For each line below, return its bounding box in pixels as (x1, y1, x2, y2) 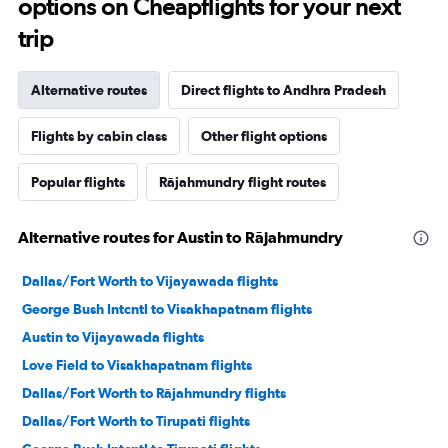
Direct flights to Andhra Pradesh (181, 82, 386, 98)
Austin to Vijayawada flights (22, 329, 204, 345)
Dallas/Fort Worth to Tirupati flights (22, 413, 250, 429)
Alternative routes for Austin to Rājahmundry (18, 228, 343, 246)
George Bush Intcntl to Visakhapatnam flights (22, 301, 312, 317)
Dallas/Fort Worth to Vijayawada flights (22, 273, 278, 289)
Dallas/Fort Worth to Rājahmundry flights (22, 385, 286, 401)
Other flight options (201, 128, 327, 144)
